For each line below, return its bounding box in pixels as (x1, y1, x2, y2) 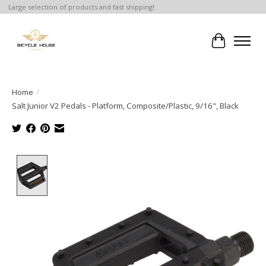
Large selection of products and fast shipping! (8, 2, 154, 12)
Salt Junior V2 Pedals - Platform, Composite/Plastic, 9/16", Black (12, 100, 239, 112)
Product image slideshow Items (52, 155, 191, 169)
